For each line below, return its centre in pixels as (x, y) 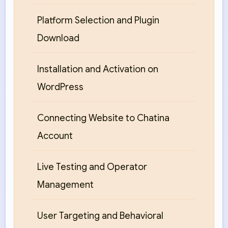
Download (58, 38)
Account (55, 136)
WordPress (60, 87)
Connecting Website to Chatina (103, 118)
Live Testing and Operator (92, 167)
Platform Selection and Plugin (98, 21)
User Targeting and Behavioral (100, 216)
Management (65, 185)
